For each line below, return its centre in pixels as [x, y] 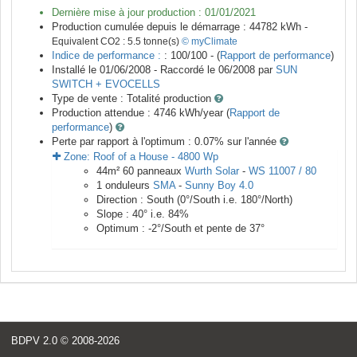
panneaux [159, 171]
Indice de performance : [108, 56]
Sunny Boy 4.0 [219, 186]
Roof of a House [131, 157]
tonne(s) [161, 42]
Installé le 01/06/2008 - [106, 70]
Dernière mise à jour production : [128, 13]
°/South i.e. [213, 200]
